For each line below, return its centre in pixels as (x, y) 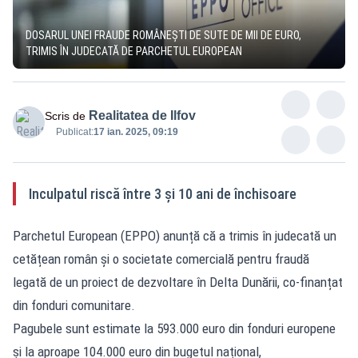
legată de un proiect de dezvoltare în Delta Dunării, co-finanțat (178, 282)
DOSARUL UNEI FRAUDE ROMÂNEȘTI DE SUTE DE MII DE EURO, (163, 35)
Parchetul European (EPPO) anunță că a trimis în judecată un (175, 235)
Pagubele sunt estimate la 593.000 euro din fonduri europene (174, 328)
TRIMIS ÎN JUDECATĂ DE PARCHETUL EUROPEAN (134, 51)
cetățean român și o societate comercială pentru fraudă (161, 259)
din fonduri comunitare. (74, 305)
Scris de (65, 115)
